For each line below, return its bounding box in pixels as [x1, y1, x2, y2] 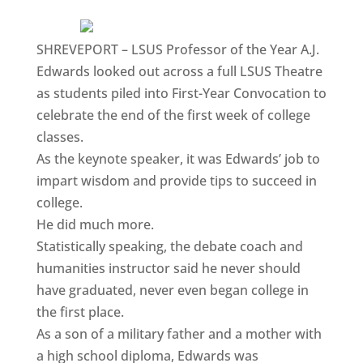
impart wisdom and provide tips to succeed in [36, 171, 317, 190]
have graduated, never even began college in [36, 280, 309, 299]
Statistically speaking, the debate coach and [36, 237, 303, 255]
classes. [36, 127, 83, 146]
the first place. [36, 302, 124, 321]
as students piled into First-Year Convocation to [36, 83, 327, 102]
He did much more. [36, 215, 154, 233]
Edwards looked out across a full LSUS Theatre [36, 62, 322, 80]
